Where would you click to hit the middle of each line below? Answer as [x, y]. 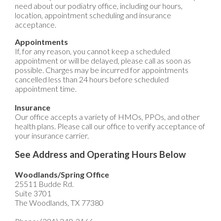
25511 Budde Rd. [44, 184]
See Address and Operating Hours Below [100, 155]
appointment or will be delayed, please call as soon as [103, 60]
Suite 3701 [33, 193]
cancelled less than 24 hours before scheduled [92, 79]
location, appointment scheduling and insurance [93, 15]
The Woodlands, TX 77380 [59, 203]
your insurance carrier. [52, 135]
